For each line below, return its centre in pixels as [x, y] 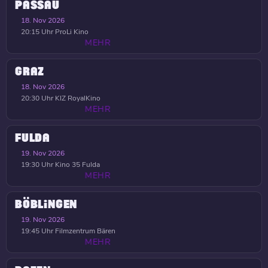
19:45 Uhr [37, 231]
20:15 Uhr [37, 32]
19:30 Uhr [37, 165]
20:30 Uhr [37, 98]
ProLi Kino [71, 32]
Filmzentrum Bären [84, 231]
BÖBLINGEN [46, 205]
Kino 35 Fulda [77, 165]
